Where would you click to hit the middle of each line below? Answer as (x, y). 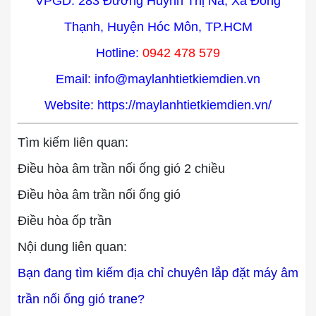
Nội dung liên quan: (72, 247)
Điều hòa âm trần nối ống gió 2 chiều (121, 169)
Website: (71, 105)
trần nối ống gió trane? (81, 299)
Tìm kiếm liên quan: (73, 142)
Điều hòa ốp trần (65, 221)
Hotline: (119, 53)
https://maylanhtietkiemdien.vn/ (184, 105)
